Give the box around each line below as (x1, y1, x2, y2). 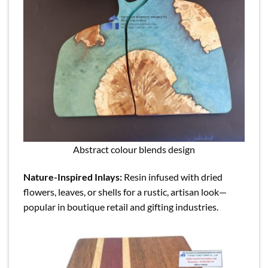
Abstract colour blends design (73, 144, 195, 156)
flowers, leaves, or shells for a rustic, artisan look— (23, 186, 227, 198)
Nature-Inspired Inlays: (23, 171, 122, 183)
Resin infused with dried (122, 171, 223, 183)
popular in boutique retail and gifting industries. (23, 201, 218, 213)
